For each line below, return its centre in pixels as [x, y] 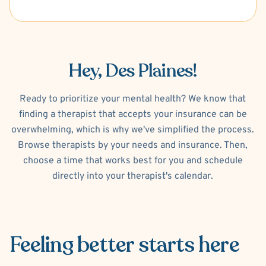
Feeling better [74, 245]
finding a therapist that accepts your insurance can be [133, 115]
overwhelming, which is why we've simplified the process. [133, 130]
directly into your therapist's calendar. [133, 177]
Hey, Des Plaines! [133, 71]
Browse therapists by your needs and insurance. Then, [133, 146]
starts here [189, 245]
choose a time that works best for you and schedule [133, 161]
